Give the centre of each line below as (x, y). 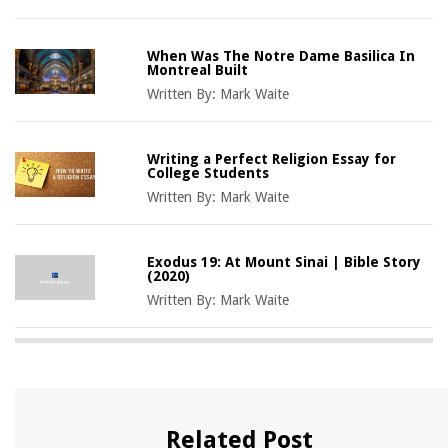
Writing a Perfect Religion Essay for (272, 158)
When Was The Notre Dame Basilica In (281, 55)
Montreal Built (198, 69)
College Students (208, 172)
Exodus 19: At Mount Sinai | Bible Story (284, 261)
